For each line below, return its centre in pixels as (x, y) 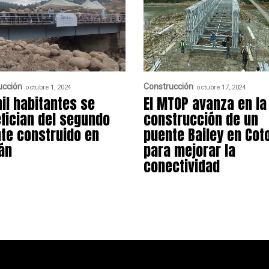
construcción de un (201, 120)
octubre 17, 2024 (221, 87)
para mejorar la (189, 151)
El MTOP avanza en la (205, 104)
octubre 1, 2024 (48, 87)
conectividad (181, 167)
